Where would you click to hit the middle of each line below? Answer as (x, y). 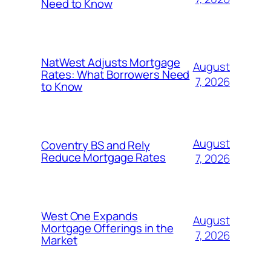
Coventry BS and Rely (96, 145)
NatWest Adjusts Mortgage (111, 63)
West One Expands (90, 216)
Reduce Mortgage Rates (103, 158)
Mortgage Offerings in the (107, 228)
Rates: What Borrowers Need (116, 75)
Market (59, 240)
